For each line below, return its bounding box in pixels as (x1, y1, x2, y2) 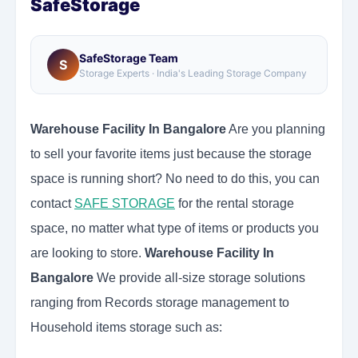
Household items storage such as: (30, 320, 222, 335)
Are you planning (226, 122, 325, 137)
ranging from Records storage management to (30, 296, 289, 310)
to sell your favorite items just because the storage (30, 147, 312, 161)
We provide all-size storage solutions (93, 271, 305, 285)
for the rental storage (175, 197, 294, 211)
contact (30, 197, 74, 211)
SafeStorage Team (79, 50, 178, 65)
